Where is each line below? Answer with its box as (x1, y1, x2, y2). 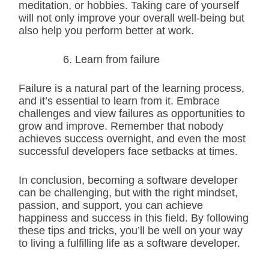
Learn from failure (75, 53, 160, 65)
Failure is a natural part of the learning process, (19, 82, 244, 94)
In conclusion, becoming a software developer (19, 174, 238, 186)
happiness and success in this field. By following (19, 212, 249, 224)
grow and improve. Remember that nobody (19, 120, 223, 132)
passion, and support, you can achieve (19, 199, 203, 211)
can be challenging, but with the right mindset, (19, 187, 238, 199)
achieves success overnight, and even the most (19, 133, 246, 145)
